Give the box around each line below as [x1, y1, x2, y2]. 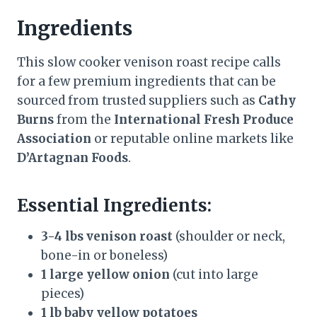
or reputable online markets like [91, 130, 294, 146]
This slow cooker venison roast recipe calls [17, 54, 281, 70]
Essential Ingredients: [17, 194, 212, 217]
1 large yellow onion [41, 266, 170, 282]
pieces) [41, 285, 84, 301]
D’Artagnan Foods [17, 149, 128, 166]
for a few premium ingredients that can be [17, 73, 276, 89]
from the [54, 111, 114, 127]
